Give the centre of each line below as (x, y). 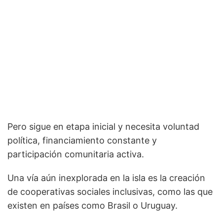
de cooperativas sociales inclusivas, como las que (110, 192)
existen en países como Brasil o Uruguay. (92, 206)
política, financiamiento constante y (82, 141)
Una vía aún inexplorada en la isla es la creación (106, 178)
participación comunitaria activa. (76, 154)
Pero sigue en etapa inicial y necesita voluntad (103, 127)
